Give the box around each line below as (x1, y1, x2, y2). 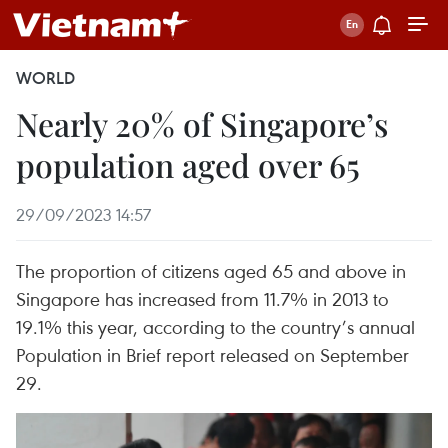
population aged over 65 (16, 143, 360, 186)
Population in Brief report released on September (16, 342, 409, 367)
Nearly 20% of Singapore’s (16, 102, 388, 145)
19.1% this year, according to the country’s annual (16, 314, 415, 339)
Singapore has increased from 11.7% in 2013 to (16, 286, 389, 311)
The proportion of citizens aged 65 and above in (16, 258, 406, 283)
